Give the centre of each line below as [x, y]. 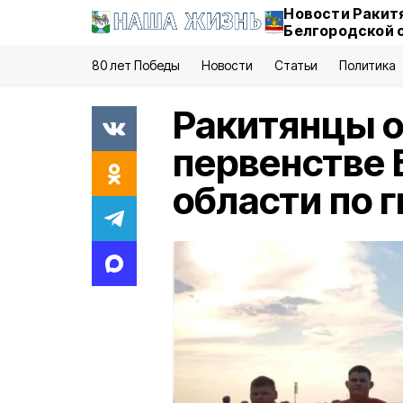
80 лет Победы [136, 65]
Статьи [296, 65]
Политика [367, 65]
